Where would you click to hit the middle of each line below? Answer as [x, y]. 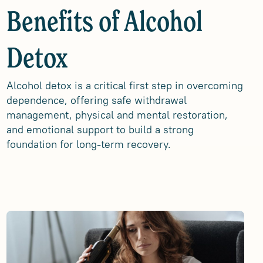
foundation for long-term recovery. [88, 144]
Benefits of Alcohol [104, 23]
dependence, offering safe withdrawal [96, 100]
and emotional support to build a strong [100, 129]
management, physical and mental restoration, [117, 115]
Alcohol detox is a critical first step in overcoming [124, 85]
